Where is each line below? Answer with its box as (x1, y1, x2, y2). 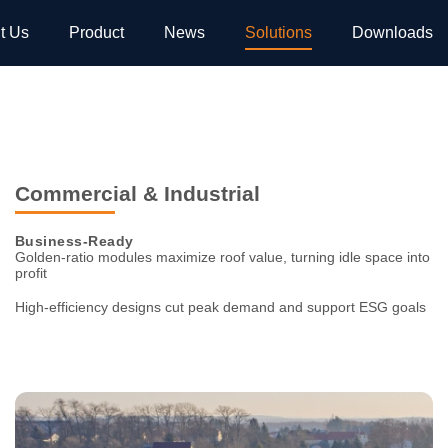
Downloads (352, 24, 433, 41)
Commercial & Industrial (14, 182, 260, 205)
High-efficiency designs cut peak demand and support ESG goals (14, 299, 426, 315)
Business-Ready (14, 234, 134, 249)
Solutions (245, 24, 312, 41)
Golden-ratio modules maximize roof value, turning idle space (14, 249, 407, 265)
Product (69, 24, 124, 41)
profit (14, 265, 47, 281)
